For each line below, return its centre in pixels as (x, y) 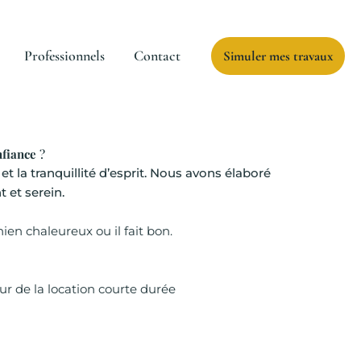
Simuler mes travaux (278, 56)
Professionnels (64, 55)
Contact (157, 55)
